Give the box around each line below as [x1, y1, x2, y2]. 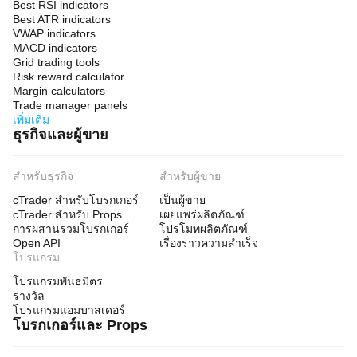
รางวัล [13, 289, 45, 302]
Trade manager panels [13, 99, 127, 112]
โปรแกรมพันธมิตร [13, 275, 103, 288]
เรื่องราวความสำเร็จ [159, 237, 258, 249]
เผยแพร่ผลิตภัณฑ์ [159, 208, 245, 221]
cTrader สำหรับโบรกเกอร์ [13, 194, 139, 206]
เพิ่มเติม [13, 113, 49, 126]
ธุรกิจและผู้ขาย [13, 127, 108, 143]
